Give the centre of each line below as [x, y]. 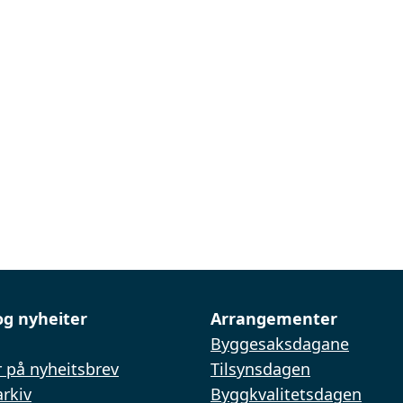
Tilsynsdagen [260, 369]
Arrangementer [274, 318]
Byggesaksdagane [280, 344]
